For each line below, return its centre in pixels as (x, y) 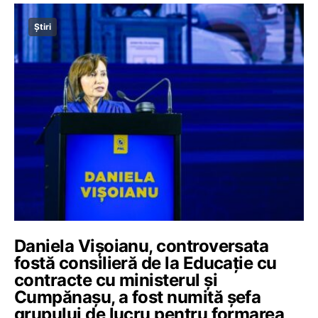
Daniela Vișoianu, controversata (142, 246)
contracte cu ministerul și (116, 280)
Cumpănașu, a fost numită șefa (138, 297)
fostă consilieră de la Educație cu (146, 263)
